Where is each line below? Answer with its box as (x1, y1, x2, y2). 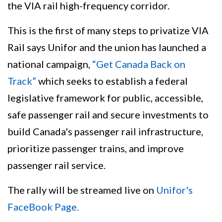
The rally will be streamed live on (7, 184, 156, 196)
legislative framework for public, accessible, (7, 92, 203, 104)
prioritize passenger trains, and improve (7, 142, 184, 155)
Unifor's (156, 184, 193, 196)
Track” (7, 75, 38, 87)
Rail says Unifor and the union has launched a (7, 41, 206, 54)
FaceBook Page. (7, 201, 79, 213)
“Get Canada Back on (92, 58, 185, 70)
